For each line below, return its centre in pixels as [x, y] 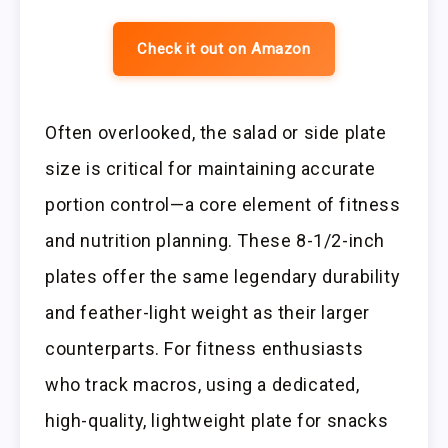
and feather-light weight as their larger [208, 312]
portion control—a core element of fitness [223, 204]
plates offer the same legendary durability [223, 276]
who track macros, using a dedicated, [202, 384]
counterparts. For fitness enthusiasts [204, 348]
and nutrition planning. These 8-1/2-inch [215, 240]
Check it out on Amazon [224, 48]
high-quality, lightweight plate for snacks [217, 420]
